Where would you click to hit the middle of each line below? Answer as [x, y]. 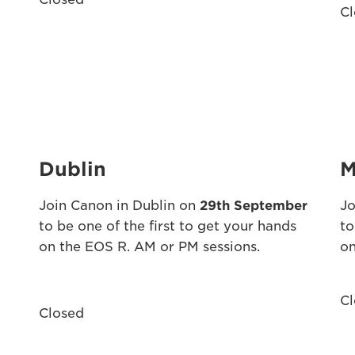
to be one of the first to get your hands [167, 226]
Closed [61, 313]
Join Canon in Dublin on [119, 206]
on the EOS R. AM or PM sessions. [149, 247]
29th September [253, 206]
